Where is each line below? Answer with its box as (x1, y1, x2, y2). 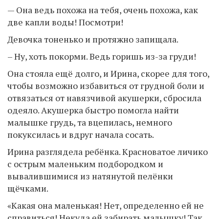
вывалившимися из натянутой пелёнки (7, 170, 173, 182)
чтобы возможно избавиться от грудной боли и (7, 80, 204, 91)
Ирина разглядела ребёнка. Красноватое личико (7, 146, 208, 157)
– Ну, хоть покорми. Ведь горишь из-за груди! (7, 50, 196, 62)
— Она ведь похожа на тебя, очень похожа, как (7, 4, 198, 16)
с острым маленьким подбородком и (7, 158, 163, 170)
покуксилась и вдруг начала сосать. (7, 129, 154, 140)
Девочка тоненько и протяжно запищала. (7, 33, 178, 45)
